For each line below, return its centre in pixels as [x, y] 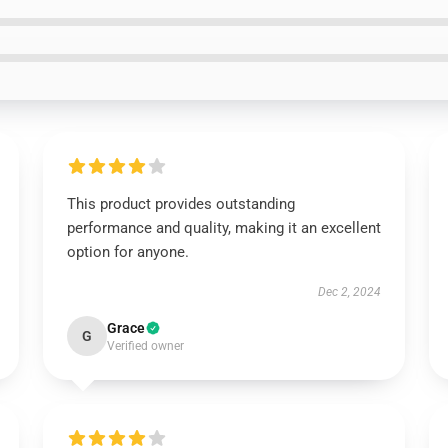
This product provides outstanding [180, 204]
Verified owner [145, 346]
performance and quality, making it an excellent [223, 228]
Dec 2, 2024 [350, 292]
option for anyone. [127, 252]
